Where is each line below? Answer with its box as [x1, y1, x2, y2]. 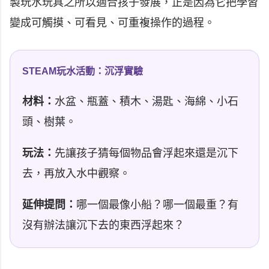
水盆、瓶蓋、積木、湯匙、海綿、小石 [55, 95, 238, 108]
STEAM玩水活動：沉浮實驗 [22, 66, 143, 77]
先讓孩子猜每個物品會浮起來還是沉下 [55, 147, 238, 160]
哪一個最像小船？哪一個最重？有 [76, 199, 238, 211]
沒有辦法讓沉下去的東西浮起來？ [22, 219, 184, 232]
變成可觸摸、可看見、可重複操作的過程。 [10, 17, 215, 29]
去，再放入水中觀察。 [22, 168, 130, 180]
